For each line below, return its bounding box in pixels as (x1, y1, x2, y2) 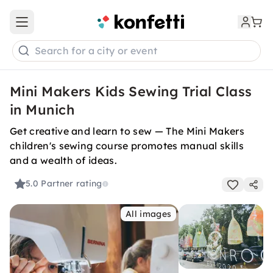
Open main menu (21, 21, 94, 33)
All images (126, 208, 172, 219)
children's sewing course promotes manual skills (10, 140, 244, 152)
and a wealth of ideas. (10, 154, 118, 166)
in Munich (10, 101, 74, 118)
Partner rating (41, 178, 102, 190)
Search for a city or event (35, 44, 158, 57)
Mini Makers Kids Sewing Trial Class (10, 83, 252, 100)
